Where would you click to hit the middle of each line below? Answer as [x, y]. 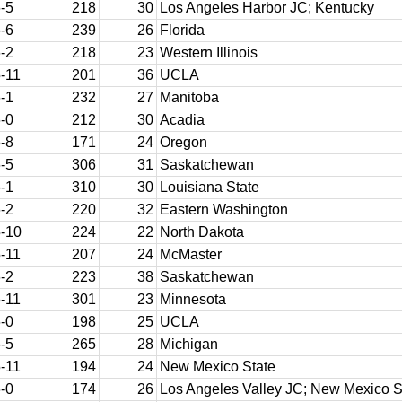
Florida [182, 30]
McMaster [191, 254]
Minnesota [193, 299]
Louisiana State [210, 187]
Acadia [182, 120]
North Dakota [202, 232]
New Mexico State [218, 367]
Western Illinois [209, 52]
